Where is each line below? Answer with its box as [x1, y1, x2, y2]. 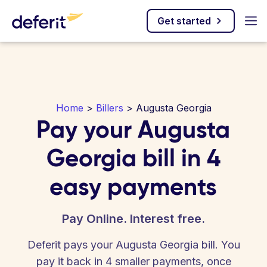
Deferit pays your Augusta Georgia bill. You [27, 238, 240, 251]
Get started [157, 15, 211, 27]
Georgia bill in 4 [46, 143, 221, 173]
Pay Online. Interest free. [62, 212, 205, 226]
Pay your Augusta [36, 114, 231, 144]
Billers [95, 102, 123, 114]
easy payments [49, 172, 218, 201]
